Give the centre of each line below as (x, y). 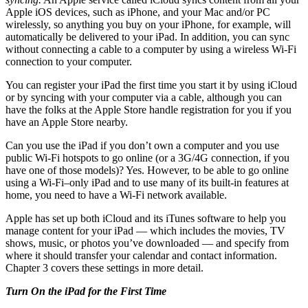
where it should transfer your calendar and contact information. (141, 256)
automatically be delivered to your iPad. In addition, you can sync (147, 37)
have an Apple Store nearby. (67, 122)
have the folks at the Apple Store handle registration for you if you (148, 110)
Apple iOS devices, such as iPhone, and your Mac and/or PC (138, 12)
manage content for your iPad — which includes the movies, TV (145, 231)
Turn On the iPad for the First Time (86, 291)
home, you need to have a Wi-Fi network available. (116, 195)
